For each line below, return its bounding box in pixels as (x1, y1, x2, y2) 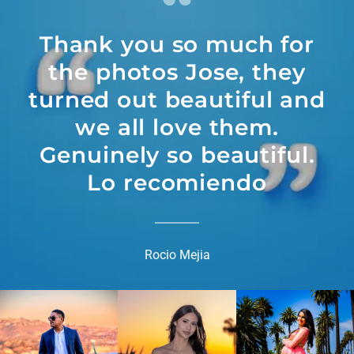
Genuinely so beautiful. (39, 141, 315, 168)
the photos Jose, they (48, 58, 306, 85)
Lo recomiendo (87, 168, 267, 196)
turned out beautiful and (28, 85, 326, 113)
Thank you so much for (39, 30, 315, 58)
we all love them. (75, 113, 279, 141)
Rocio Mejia (144, 247, 210, 262)
